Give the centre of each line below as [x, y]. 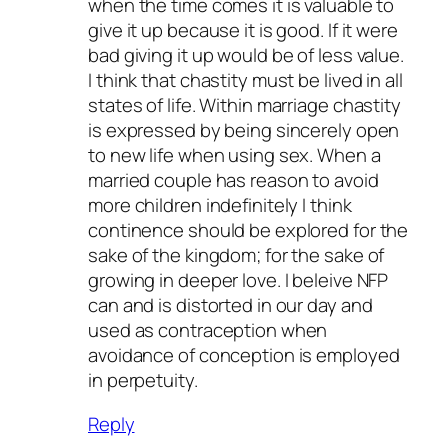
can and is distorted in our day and [230, 305]
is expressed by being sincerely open [244, 130]
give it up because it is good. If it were [243, 30]
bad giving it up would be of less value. [246, 55]
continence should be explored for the [248, 230]
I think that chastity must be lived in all [245, 80]
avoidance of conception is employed [244, 355]
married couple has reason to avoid [233, 180]
